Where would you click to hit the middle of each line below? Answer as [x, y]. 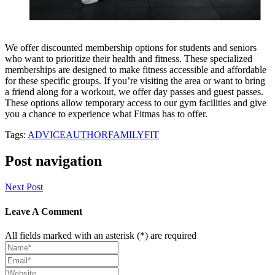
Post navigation [53, 161]
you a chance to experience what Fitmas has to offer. [106, 114]
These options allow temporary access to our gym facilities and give [136, 103]
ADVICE [47, 135]
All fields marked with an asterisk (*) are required [101, 235]
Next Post [24, 187]
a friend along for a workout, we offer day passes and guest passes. [134, 92]
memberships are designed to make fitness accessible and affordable [136, 70]
